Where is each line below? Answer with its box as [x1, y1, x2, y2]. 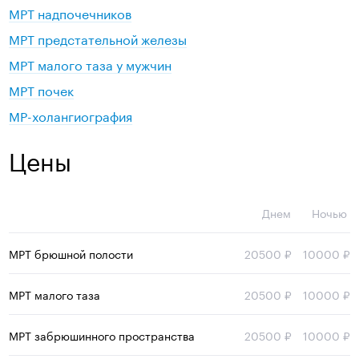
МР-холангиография [9, 105, 133, 126]
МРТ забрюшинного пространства [9, 326, 196, 345]
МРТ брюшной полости [9, 244, 134, 263]
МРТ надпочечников [9, 2, 132, 23]
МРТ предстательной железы [9, 28, 188, 49]
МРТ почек [9, 79, 75, 100]
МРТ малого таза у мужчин [9, 54, 172, 75]
